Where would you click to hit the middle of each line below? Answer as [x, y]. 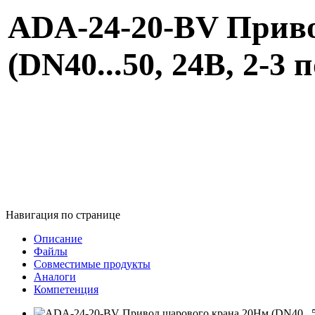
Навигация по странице [63, 215]
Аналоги [55, 277]
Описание [58, 239]
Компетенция [66, 289]
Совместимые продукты [92, 264]
